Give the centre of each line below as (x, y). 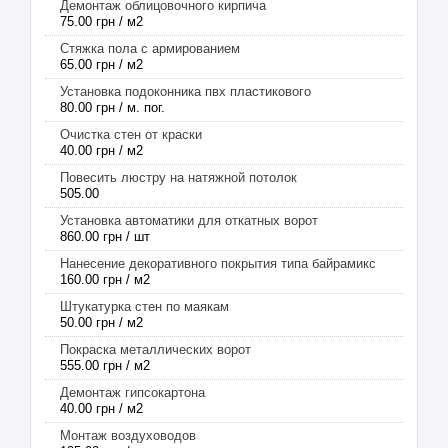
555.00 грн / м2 (105, 365)
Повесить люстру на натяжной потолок (178, 177)
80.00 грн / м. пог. (112, 107)
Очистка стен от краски (131, 134)
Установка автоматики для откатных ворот (189, 220)
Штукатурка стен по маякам (144, 306)
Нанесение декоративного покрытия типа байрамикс (218, 263)
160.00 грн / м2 (105, 279)
